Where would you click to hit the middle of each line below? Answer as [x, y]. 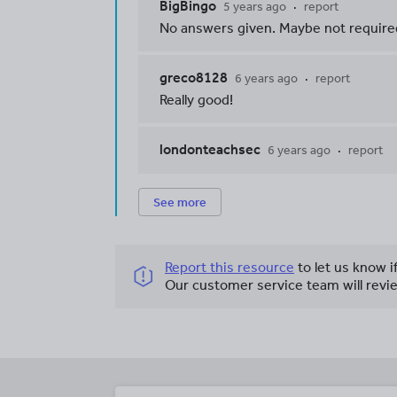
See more [180, 202]
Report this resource [230, 267]
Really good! [196, 100]
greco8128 [194, 78]
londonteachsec [210, 149]
